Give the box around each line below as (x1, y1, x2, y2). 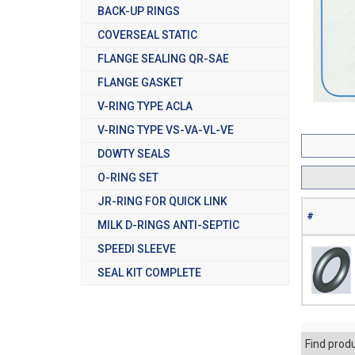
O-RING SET (97, 170, 158, 184)
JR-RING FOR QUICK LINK (97, 194, 227, 208)
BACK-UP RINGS (97, 4, 180, 17)
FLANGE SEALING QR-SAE (97, 52, 229, 65)
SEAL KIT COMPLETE (97, 265, 201, 279)
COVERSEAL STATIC (97, 28, 197, 41)
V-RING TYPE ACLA (97, 99, 193, 113)
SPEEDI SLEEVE (97, 242, 176, 255)
